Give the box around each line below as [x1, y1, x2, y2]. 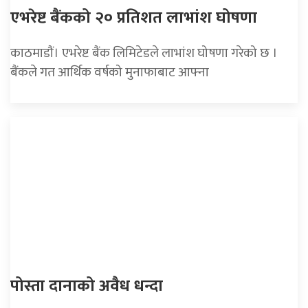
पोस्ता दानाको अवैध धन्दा [10, 272, 163, 300]
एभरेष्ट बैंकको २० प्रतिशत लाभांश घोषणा [10, 4, 257, 32]
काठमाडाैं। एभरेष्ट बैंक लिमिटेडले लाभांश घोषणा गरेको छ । [10, 42, 278, 65]
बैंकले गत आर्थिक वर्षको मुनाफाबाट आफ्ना [10, 61, 209, 84]
